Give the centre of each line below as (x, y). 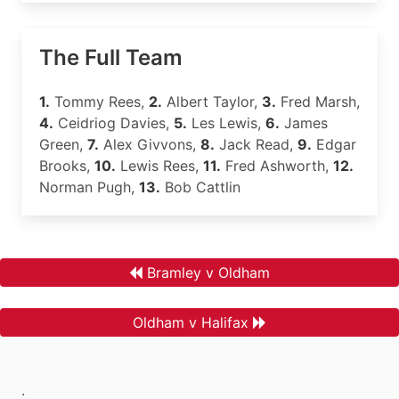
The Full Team (111, 57)
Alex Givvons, (150, 144)
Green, (63, 144)
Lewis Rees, (159, 166)
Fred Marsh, (318, 102)
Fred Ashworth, (277, 166)
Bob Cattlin (200, 187)
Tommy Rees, (99, 102)
